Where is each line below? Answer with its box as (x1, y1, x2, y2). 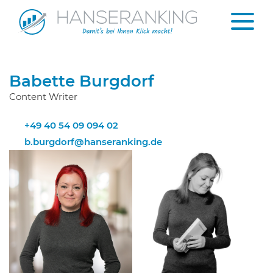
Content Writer (9, 91, 77, 102)
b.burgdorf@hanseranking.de (24, 136, 162, 147)
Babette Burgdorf (9, 71, 154, 90)
